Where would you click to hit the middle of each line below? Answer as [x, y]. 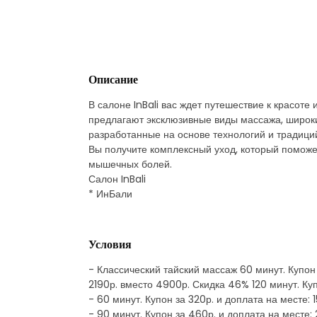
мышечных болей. [130, 164]
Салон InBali [117, 179]
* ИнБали [110, 194]
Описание [113, 79]
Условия [110, 244]
